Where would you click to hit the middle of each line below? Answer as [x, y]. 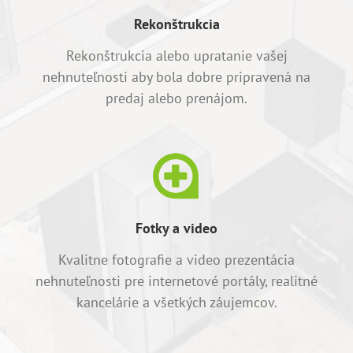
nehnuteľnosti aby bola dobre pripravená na [176, 76]
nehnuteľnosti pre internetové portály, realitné [176, 281]
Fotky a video [176, 229]
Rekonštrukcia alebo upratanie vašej [176, 55]
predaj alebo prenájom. [176, 98]
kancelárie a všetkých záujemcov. [176, 303]
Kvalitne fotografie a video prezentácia [176, 260]
